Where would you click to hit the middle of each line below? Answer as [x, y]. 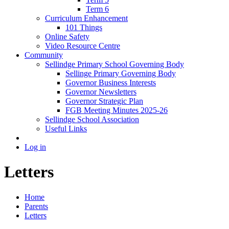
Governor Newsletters [101, 91]
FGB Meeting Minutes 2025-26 [117, 110]
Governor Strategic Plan [104, 101]
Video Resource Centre [83, 45]
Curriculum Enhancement [86, 18]
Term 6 [97, 9]
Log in [35, 147]
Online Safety [67, 36]
